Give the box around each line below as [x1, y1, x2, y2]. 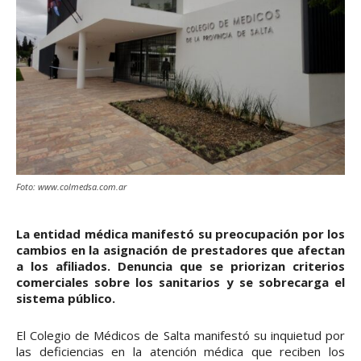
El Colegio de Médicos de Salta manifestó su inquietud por [16, 327, 345, 344]
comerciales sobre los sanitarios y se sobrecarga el [16, 274, 345, 291]
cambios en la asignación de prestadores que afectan [16, 242, 345, 259]
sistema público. [16, 290, 115, 307]
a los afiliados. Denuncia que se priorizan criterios [16, 258, 345, 275]
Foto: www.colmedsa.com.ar [16, 180, 127, 193]
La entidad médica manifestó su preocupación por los [16, 226, 345, 243]
